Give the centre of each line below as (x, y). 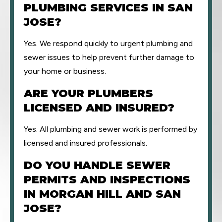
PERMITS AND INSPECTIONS (107, 180)
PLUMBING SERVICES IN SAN (108, 8)
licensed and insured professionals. (85, 143)
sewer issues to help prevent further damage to (109, 57)
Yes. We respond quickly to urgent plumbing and (108, 43)
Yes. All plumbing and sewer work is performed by (111, 129)
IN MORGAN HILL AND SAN (102, 194)
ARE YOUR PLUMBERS (88, 93)
